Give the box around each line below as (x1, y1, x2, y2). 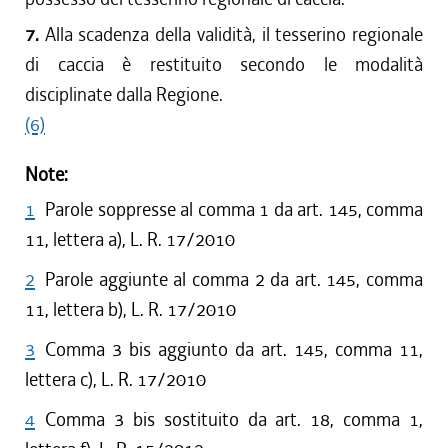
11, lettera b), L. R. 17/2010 (25, 297, 236, 322)
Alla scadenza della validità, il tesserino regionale (44, 22, 424, 47)
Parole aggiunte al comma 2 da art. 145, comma (45, 267, 423, 292)
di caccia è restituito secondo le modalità (25, 52, 423, 77)
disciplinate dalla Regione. (25, 82, 223, 107)
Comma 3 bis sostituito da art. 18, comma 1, (45, 407, 423, 432)
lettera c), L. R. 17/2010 (25, 367, 206, 392)
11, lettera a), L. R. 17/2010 (25, 227, 235, 252)
